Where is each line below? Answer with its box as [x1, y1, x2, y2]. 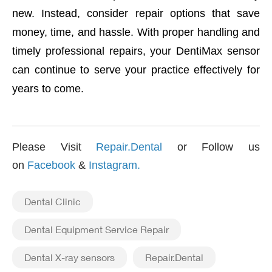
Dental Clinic [24, 195, 81, 207]
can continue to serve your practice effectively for [12, 64, 260, 76]
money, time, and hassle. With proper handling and [12, 26, 260, 38]
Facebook [27, 159, 75, 171]
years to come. [12, 83, 84, 95]
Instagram [89, 159, 137, 171]
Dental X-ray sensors [24, 251, 115, 263]
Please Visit [12, 141, 81, 153]
